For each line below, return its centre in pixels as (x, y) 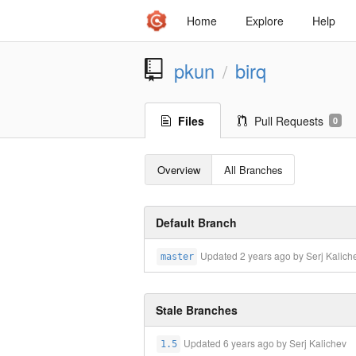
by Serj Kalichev (311, 343)
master (177, 257)
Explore (265, 21)
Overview (178, 170)
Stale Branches (197, 310)
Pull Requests (289, 121)
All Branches (253, 170)
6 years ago (249, 343)
